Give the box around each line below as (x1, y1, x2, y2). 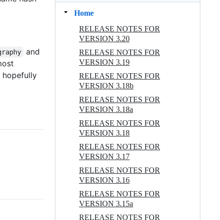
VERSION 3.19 (79, 57, 130, 66)
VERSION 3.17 (79, 152, 130, 161)
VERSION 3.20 (79, 34, 130, 43)
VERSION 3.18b (79, 81, 134, 90)
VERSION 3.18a (79, 105, 133, 113)
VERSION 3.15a (79, 199, 133, 208)
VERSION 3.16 (79, 175, 130, 184)
